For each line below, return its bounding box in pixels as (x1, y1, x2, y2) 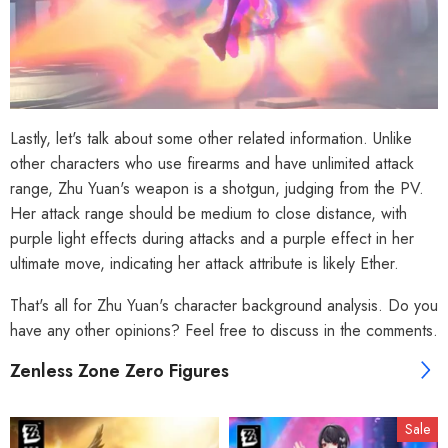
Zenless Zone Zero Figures (10, 357, 229, 384)
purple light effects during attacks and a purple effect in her (10, 226, 414, 250)
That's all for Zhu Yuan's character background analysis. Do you (10, 293, 438, 317)
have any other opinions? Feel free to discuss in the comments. (10, 318, 438, 342)
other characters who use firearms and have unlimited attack (10, 151, 414, 175)
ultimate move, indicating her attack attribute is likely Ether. (10, 251, 399, 275)
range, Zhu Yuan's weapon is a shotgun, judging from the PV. (10, 176, 424, 200)
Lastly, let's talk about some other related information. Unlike (10, 126, 412, 150)
